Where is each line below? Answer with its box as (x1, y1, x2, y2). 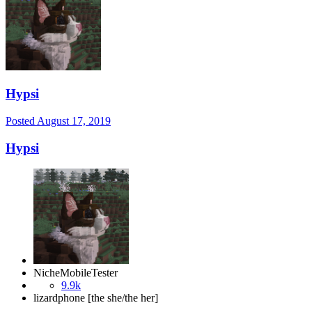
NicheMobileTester (33, 267, 118, 279)
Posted (6, 114, 37, 127)
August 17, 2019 (37, 114, 111, 127)
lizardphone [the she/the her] (33, 292, 158, 304)
